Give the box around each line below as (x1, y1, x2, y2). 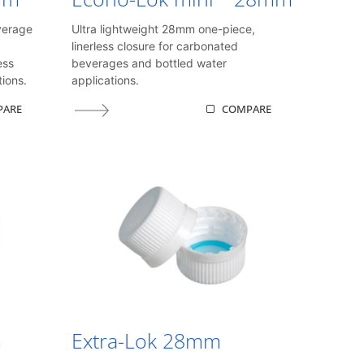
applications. (71, 73, 140, 88)
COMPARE (222, 101, 272, 116)
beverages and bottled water (71, 56, 227, 71)
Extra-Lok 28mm (71, 326, 222, 354)
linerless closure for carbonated (71, 39, 239, 54)
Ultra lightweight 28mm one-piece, (71, 22, 256, 37)
